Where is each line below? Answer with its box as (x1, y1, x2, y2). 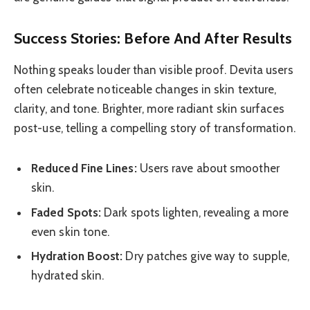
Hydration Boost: (31, 249, 123, 264)
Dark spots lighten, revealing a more (101, 205, 289, 219)
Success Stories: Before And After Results (14, 28, 293, 47)
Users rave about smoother (136, 161, 280, 176)
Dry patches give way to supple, (122, 249, 290, 264)
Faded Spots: (31, 205, 102, 219)
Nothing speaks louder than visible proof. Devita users (14, 63, 293, 77)
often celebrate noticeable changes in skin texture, (14, 82, 277, 97)
